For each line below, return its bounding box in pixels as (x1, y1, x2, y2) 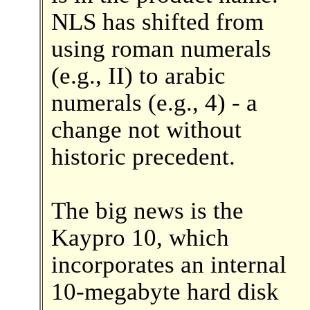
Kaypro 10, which (51, 224, 229, 250)
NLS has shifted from (51, 8, 264, 35)
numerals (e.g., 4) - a (51, 89, 257, 116)
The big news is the (51, 197, 244, 224)
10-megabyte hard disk (51, 278, 279, 304)
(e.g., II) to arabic (51, 62, 226, 89)
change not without (51, 116, 241, 143)
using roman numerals (51, 35, 271, 62)
